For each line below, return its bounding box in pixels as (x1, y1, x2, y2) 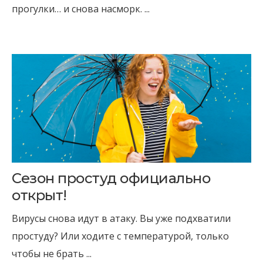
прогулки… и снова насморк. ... (12, 2, 150, 15)
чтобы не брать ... (12, 247, 92, 260)
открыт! (12, 187, 67, 204)
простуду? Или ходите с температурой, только (12, 230, 229, 242)
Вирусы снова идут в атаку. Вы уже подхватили (12, 212, 231, 225)
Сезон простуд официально (12, 170, 211, 187)
